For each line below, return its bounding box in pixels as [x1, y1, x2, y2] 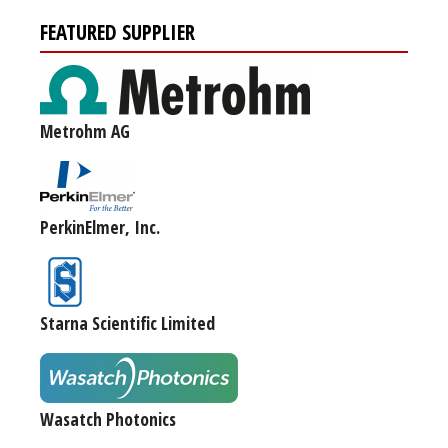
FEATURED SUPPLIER [40, 17, 195, 46]
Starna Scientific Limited [40, 310, 215, 335]
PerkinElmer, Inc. [40, 214, 160, 239]
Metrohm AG [40, 118, 130, 143]
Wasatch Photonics [40, 406, 176, 431]
